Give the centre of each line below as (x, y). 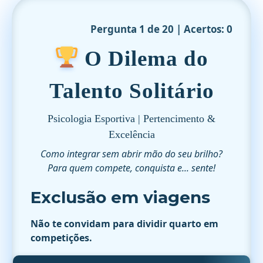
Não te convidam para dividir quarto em (124, 223)
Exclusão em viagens (120, 197)
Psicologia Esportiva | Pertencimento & (131, 118)
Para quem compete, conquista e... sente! (131, 168)
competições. (61, 237)
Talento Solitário (131, 90)
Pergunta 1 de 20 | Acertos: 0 (161, 29)
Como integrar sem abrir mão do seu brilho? (131, 154)
